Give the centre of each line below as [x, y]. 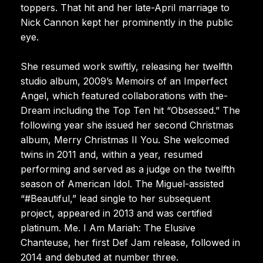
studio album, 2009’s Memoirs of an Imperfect [124, 81]
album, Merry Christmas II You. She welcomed [125, 139]
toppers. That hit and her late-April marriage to [125, 7]
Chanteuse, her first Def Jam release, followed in [130, 242]
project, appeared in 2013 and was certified [116, 213]
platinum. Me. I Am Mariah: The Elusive [108, 227]
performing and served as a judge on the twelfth [128, 169]
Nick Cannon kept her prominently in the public [127, 22]
